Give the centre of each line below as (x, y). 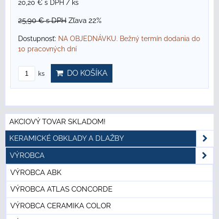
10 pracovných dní (47, 49)
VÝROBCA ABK (36, 173)
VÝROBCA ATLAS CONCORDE (61, 189)
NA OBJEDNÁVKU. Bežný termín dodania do (129, 39)
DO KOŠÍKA (85, 73)
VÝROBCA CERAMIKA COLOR (61, 206)
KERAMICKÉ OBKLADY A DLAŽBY (67, 139)
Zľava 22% (85, 21)
